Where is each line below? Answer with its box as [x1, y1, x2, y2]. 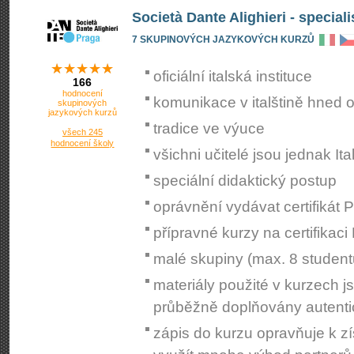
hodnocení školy [51, 138, 115, 148]
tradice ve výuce [153, 120, 265, 137]
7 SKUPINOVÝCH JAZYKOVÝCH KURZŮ [132, 33, 314, 45]
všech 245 [62, 127, 103, 137]
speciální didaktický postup [153, 172, 337, 189]
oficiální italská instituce [153, 68, 312, 85]
